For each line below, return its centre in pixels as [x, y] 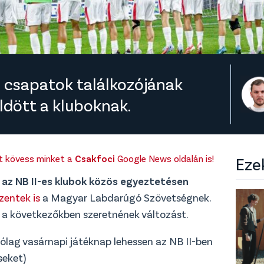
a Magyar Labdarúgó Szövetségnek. [126, 197]
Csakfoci [95, 158]
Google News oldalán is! [164, 158]
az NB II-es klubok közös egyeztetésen [95, 181]
